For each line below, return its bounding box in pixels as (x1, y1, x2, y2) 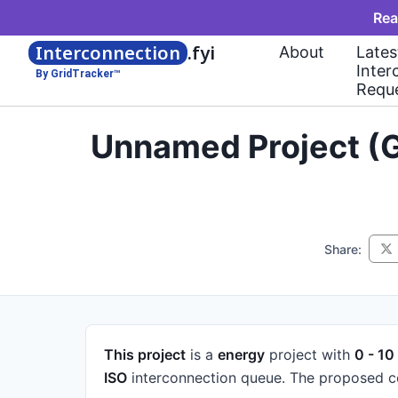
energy (218, 346, 265, 363)
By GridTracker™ (36, 68, 121, 80)
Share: (324, 241, 362, 257)
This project (104, 346, 186, 363)
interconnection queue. (127, 369, 285, 386)
